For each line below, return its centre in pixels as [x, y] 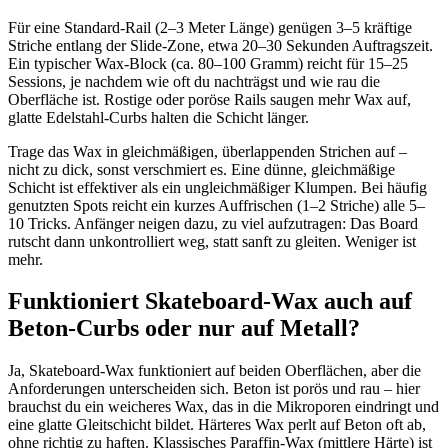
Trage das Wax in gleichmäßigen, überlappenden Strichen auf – [207, 151]
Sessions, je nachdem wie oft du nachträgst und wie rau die [194, 81]
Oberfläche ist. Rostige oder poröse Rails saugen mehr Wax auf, [209, 99]
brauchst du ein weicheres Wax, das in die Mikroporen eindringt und [223, 407]
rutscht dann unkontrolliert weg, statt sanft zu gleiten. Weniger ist [212, 241]
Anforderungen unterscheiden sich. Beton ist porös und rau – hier [214, 389]
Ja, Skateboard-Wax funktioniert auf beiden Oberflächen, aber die [214, 371]
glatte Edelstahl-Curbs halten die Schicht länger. [158, 117]
